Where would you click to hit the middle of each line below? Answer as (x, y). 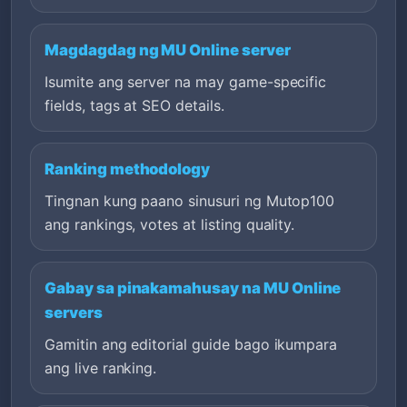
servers (74, 312)
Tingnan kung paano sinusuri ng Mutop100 (190, 200)
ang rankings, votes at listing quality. (170, 224)
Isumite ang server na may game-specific (186, 81)
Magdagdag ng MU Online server (168, 50)
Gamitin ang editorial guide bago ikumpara (191, 344)
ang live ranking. (101, 367)
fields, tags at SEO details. (134, 105)
